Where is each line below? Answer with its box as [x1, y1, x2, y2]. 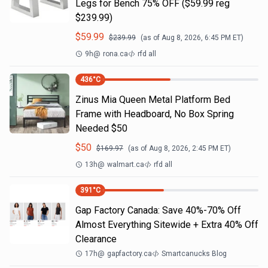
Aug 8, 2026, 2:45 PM [149, 144, 218, 153]
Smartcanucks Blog [162, 249, 227, 258]
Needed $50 [75, 123, 127, 134]
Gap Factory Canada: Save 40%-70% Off [75, 205, 241, 216]
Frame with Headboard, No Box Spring [75, 108, 234, 120]
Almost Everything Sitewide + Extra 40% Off [75, 219, 258, 230]
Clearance [75, 233, 117, 245]
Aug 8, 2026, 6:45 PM [162, 33, 231, 42]
